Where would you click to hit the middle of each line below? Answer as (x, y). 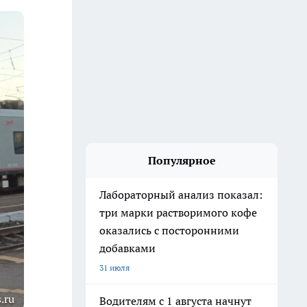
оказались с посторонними (169, 230)
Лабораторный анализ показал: (181, 195)
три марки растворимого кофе (178, 212)
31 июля (114, 268)
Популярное (182, 160)
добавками (127, 248)
